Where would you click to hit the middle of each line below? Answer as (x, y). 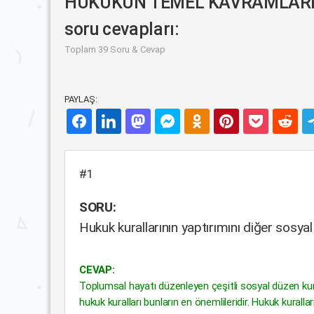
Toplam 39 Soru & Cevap (115, 49)
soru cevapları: (122, 29)
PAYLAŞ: (81, 99)
